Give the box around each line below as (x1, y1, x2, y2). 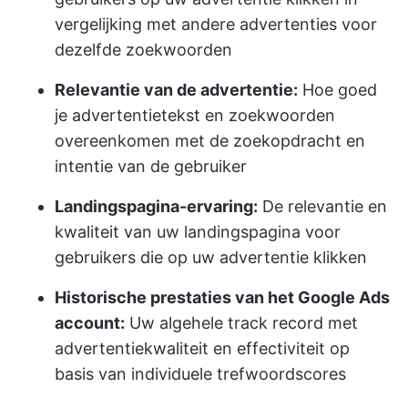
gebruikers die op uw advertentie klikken (55, 248, 367, 267)
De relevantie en (258, 197, 387, 216)
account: (55, 313, 125, 332)
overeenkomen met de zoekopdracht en (55, 131, 365, 150)
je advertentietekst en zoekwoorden (55, 106, 335, 125)
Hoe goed (298, 80, 377, 99)
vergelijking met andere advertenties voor (55, 15, 377, 34)
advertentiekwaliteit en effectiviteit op (55, 339, 350, 358)
